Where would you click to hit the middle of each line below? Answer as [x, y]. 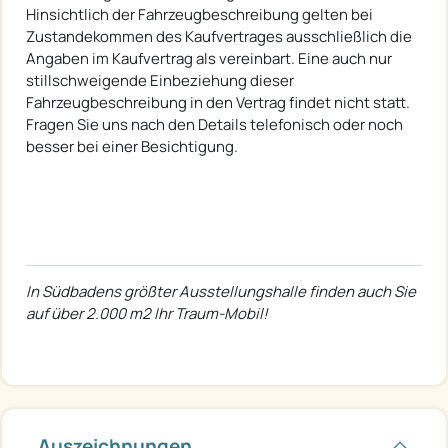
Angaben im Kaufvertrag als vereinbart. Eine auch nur [209, 58]
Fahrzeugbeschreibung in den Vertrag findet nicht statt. [218, 102]
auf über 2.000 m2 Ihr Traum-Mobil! [147, 313]
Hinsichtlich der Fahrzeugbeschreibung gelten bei [199, 14]
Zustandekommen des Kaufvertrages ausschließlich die [219, 36]
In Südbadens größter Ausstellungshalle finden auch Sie [221, 291]
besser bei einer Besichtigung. [132, 146]
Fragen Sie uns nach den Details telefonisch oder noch [214, 124]
